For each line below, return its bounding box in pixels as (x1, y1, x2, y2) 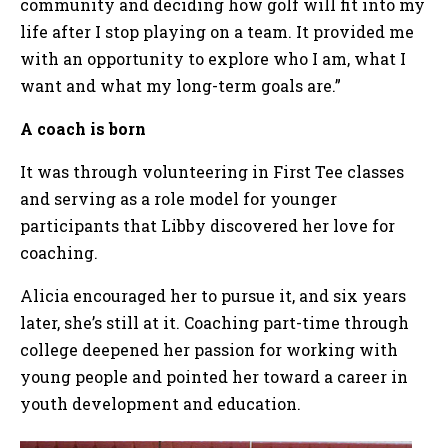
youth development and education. (20, 392, 309, 414)
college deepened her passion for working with (20, 338, 398, 360)
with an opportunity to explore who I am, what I (20, 47, 406, 69)
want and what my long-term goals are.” (20, 74, 345, 96)
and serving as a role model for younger (20, 187, 337, 209)
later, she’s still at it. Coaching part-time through (20, 311, 409, 333)
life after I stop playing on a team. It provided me (20, 20, 414, 42)
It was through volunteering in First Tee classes (20, 160, 404, 182)
